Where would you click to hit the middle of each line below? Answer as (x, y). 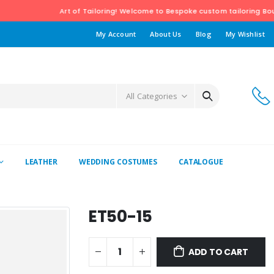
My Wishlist (245, 34)
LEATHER (41, 162)
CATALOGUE (201, 162)
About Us (166, 34)
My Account (116, 34)
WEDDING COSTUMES (118, 162)
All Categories (152, 96)
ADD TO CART (218, 252)
